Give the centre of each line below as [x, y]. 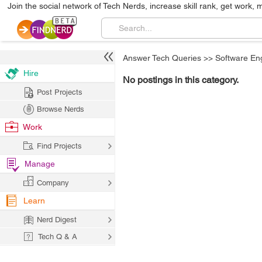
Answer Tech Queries [162, 58]
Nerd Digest [57, 220]
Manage [40, 164]
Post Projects [60, 92]
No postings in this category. [181, 80]
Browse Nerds [61, 109]
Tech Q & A [58, 237]
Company [53, 183]
